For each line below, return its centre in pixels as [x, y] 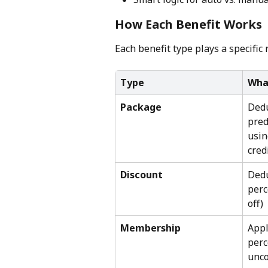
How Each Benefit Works [188, 24]
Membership [150, 228]
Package [141, 107]
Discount [141, 175]
